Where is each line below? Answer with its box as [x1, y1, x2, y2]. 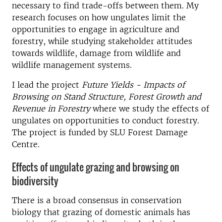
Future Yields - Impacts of [82, 80, 185, 90]
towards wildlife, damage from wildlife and [12, 48, 181, 58]
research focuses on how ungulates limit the [12, 12, 186, 22]
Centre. [12, 139, 40, 149]
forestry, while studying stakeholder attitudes [12, 36, 192, 46]
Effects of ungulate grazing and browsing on [12, 160, 179, 174]
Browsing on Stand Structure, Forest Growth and [12, 92, 201, 102]
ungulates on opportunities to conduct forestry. [12, 115, 199, 125]
